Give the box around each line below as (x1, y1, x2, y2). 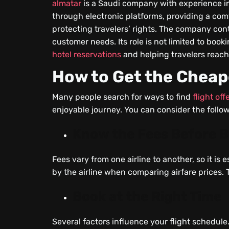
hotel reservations (52, 50, 122, 59)
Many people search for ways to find (52, 92, 193, 102)
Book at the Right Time (73, 189, 222, 204)
